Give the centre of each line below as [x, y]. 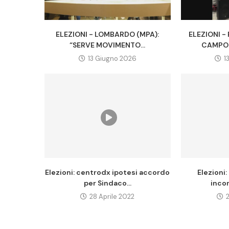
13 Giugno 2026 [112, 59]
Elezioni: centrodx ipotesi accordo [108, 172]
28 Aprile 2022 [112, 196]
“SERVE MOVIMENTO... [108, 45]
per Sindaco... [107, 183]
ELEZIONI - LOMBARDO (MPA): [108, 35]
